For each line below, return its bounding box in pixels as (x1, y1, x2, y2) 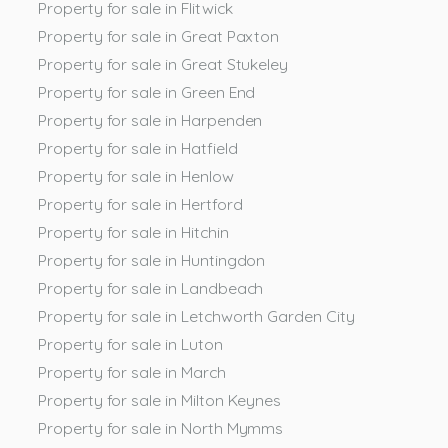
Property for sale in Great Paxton (38, 25, 280, 46)
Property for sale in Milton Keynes (38, 389, 282, 410)
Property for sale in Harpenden (38, 109, 263, 130)
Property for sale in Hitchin (38, 221, 229, 242)
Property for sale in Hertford (38, 193, 243, 214)
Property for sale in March (38, 361, 226, 382)
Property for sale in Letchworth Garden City (38, 305, 355, 326)
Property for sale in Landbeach (38, 277, 264, 298)
